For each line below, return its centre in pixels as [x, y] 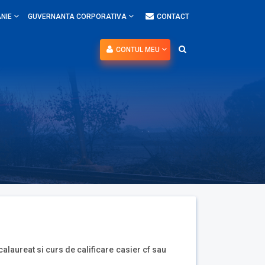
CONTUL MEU [139, 50]
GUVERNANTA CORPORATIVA [78, 17]
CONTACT [173, 17]
